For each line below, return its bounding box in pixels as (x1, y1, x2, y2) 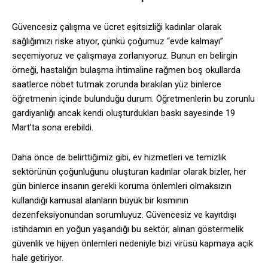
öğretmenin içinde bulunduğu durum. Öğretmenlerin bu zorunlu (12, 93, 255, 105)
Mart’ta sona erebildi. (12, 122, 93, 133)
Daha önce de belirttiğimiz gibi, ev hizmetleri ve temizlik (12, 152, 226, 163)
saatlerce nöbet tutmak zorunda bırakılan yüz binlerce (12, 79, 221, 90)
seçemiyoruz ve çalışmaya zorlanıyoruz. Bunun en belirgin (12, 50, 237, 62)
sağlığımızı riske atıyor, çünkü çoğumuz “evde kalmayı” (12, 36, 223, 47)
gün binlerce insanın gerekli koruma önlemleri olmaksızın (12, 181, 232, 192)
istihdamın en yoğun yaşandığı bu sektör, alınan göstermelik (12, 224, 243, 235)
